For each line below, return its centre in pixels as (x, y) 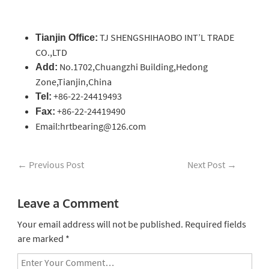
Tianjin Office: (66, 38)
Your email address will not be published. (100, 224)
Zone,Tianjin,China (73, 82)
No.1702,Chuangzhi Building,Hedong (132, 67)
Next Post (207, 165)
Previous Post (55, 165)
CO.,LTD (51, 52)
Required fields (214, 224)
